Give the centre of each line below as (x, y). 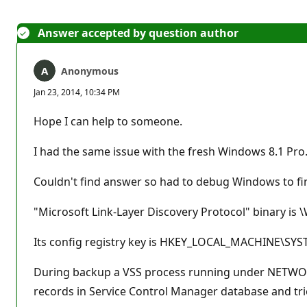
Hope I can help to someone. (108, 121)
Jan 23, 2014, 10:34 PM (77, 92)
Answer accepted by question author (138, 33)
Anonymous (90, 71)
